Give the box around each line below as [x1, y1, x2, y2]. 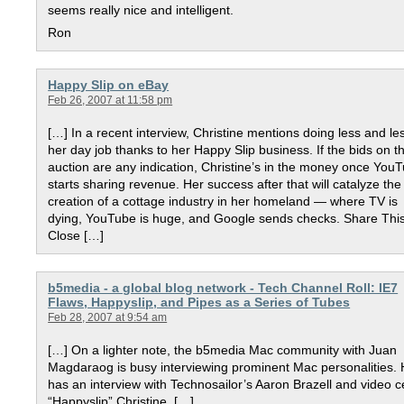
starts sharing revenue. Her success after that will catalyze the [48, 177, 402, 191]
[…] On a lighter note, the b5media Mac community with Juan [48, 343, 398, 357]
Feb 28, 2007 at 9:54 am [48, 311, 168, 325]
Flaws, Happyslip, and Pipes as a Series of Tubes [48, 296, 351, 310]
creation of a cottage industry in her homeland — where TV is [48, 194, 399, 208]
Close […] [48, 228, 105, 243]
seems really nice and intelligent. [48, 3, 234, 17]
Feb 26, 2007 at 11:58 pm [48, 94, 173, 107]
